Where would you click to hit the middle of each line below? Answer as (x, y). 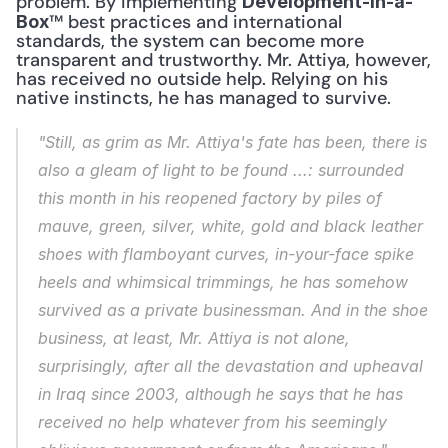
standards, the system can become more (190, 41)
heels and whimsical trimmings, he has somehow (223, 282)
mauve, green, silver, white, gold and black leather (230, 226)
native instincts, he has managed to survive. (203, 98)
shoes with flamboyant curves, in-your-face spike (226, 254)
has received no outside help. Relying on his (202, 79)
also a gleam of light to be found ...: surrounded (221, 170)
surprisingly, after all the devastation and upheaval (230, 366)
